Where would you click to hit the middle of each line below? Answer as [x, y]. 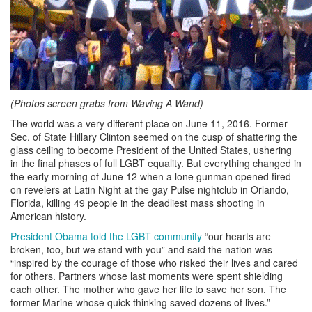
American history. [48, 216]
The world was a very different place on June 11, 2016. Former [149, 123]
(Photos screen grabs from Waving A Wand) [107, 103]
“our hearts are [236, 236]
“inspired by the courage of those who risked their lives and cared [154, 262]
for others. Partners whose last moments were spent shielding [147, 275]
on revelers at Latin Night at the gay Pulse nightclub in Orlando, [150, 189]
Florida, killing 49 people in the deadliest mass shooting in [138, 202]
